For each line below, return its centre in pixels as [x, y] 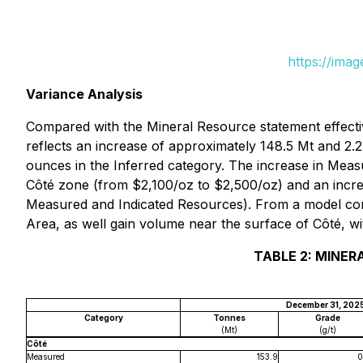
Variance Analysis [84, 94]
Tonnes [229, 318]
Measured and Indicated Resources [135, 204]
